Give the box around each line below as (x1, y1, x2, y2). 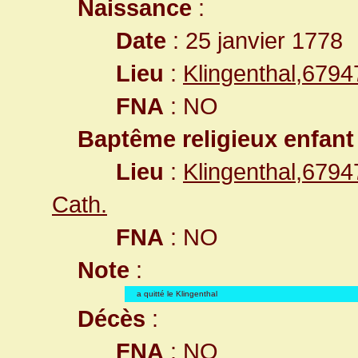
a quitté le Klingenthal (137, 289, 217, 298)
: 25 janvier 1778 (166, 27, 343, 54)
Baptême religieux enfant (78, 125, 354, 152)
